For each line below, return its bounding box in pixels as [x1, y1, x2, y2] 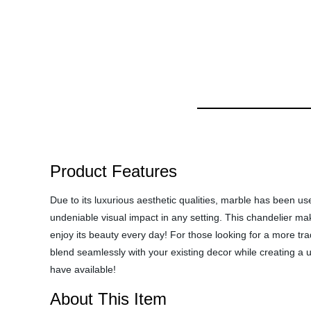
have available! [50, 264, 116, 275]
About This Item [50, 289, 167, 308]
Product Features [50, 162, 177, 180]
